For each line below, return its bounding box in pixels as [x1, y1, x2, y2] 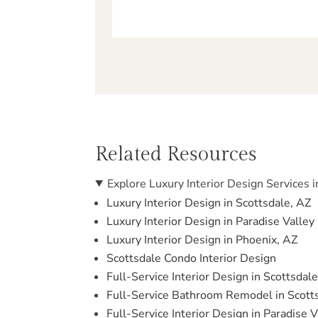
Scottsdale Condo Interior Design [106, 250, 277, 266]
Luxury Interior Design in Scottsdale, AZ [106, 194, 312, 211]
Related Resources [95, 142, 258, 166]
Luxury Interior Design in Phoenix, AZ [106, 231, 298, 248]
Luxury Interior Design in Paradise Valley [106, 213, 315, 229]
